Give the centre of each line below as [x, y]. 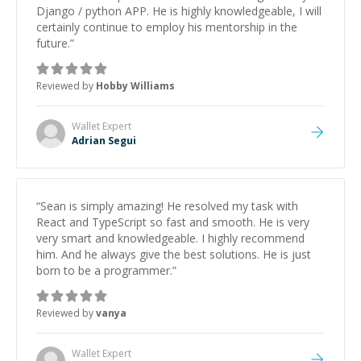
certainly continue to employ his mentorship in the [167, 27]
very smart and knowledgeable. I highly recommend [170, 238]
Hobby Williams [135, 86]
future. [53, 43]
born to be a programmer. [104, 270]
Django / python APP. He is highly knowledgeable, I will [179, 11]
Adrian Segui [104, 141]
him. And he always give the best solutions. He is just [174, 254]
